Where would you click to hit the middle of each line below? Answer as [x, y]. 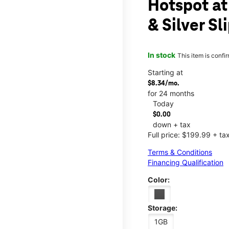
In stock [162, 55]
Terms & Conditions [180, 152]
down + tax [172, 124]
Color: [159, 179]
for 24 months [171, 93]
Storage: [163, 208]
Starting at [165, 72]
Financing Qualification [186, 162]
